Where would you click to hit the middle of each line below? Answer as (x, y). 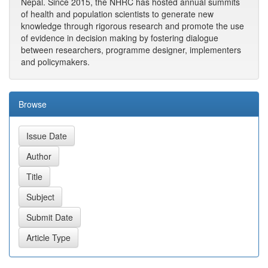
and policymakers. (55, 62)
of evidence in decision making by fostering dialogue (120, 38)
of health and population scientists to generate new (117, 14)
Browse (33, 104)
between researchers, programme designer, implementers (131, 50)
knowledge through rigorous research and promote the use (133, 26)
